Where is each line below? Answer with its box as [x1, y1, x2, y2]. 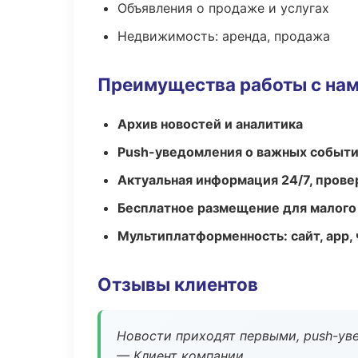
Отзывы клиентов [97, 273, 258, 295]
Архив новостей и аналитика [117, 116, 303, 132]
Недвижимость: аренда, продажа [117, 28, 330, 44]
